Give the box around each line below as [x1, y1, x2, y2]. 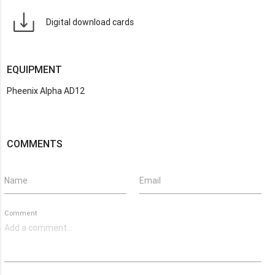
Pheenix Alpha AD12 [7, 85, 85, 96]
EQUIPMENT [7, 63, 63, 76]
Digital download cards [45, 16, 134, 28]
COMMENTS [7, 137, 63, 150]
